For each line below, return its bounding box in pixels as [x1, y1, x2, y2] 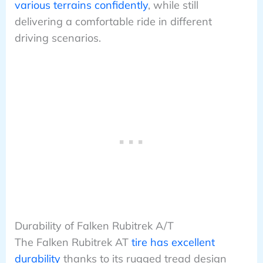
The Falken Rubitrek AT [14, 235, 131, 249]
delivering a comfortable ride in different [14, 14, 212, 28]
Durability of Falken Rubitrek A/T [14, 219, 174, 233]
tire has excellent [131, 235, 215, 249]
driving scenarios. [14, 31, 101, 45]
